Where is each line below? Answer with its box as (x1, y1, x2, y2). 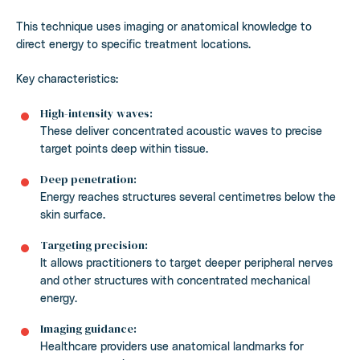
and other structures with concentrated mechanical (40, 272, 310, 287)
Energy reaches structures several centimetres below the (40, 189, 336, 203)
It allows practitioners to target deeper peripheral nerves (40, 255, 333, 269)
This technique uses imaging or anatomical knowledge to (16, 18, 312, 33)
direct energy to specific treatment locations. (16, 36, 251, 51)
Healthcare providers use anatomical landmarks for (40, 338, 304, 353)
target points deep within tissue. (40, 141, 208, 155)
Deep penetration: (40, 170, 137, 187)
